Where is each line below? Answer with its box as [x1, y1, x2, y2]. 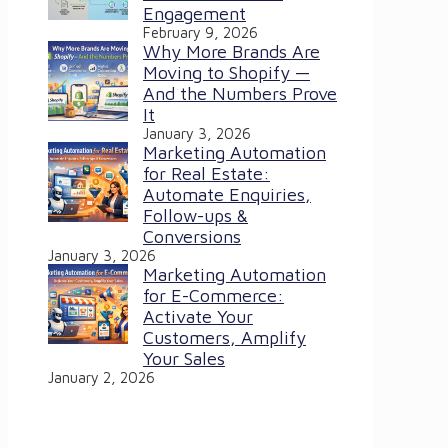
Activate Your [143, 306, 253, 328]
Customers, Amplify [143, 327, 306, 349]
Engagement [143, 3, 246, 25]
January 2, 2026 [48, 369, 155, 387]
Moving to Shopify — [143, 62, 310, 84]
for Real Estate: [143, 163, 270, 185]
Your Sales [143, 348, 225, 370]
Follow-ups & [143, 205, 248, 227]
